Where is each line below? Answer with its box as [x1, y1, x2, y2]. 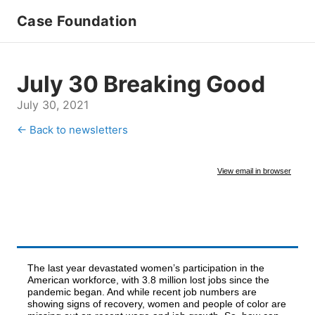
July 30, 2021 [17, 98, 89, 112]
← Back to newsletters [17, 123, 128, 136]
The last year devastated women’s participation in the [27, 262, 264, 274]
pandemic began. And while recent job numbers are [27, 286, 257, 297]
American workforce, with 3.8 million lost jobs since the [27, 274, 269, 285]
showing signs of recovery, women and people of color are [27, 298, 286, 309]
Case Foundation [17, 13, 136, 30]
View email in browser [217, 167, 291, 175]
